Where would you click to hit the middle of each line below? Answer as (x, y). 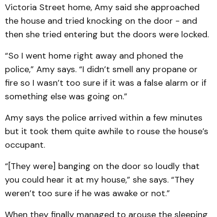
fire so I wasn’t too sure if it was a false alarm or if (106, 83)
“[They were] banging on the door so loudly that (102, 166)
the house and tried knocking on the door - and (101, 21)
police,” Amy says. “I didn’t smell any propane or (101, 69)
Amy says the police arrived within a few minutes (104, 118)
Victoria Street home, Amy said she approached (102, 7)
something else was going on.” (66, 96)
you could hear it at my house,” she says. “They (100, 180)
